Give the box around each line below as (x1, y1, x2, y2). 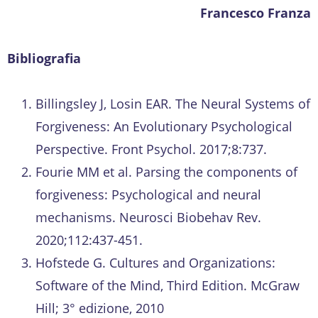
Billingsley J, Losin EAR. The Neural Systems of (35, 94, 310, 112)
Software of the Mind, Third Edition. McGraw (35, 276, 300, 294)
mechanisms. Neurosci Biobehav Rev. (35, 208, 261, 226)
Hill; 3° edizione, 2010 (35, 299, 164, 317)
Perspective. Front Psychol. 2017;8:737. (35, 140, 267, 158)
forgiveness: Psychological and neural (35, 185, 261, 203)
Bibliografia (7, 49, 81, 67)
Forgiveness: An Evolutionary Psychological (35, 117, 292, 135)
